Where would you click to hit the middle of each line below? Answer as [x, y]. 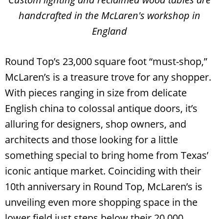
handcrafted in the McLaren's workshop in [109, 16]
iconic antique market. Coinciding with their [103, 171]
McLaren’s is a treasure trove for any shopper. [108, 77]
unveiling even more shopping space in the [101, 202]
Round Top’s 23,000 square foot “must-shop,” [106, 62]
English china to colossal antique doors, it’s [101, 109]
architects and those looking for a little [91, 140]
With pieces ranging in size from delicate [96, 93]
